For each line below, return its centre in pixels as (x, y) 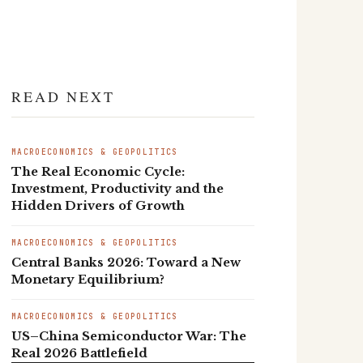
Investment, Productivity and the (117, 189)
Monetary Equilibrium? (88, 280)
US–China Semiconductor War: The (129, 337)
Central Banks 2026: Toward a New (126, 263)
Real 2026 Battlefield (79, 354)
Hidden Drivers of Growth (98, 206)
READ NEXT (63, 96)
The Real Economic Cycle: (98, 172)
